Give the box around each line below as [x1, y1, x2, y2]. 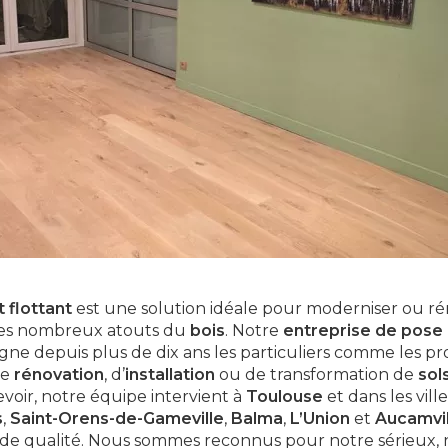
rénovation [14, 365, 104, 384]
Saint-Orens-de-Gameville [10, 409, 224, 428]
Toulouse [246, 387, 323, 406]
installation [125, 365, 215, 384]
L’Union [290, 409, 350, 428]
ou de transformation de [215, 365, 418, 384]
